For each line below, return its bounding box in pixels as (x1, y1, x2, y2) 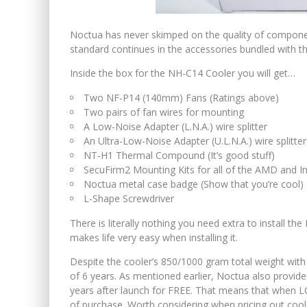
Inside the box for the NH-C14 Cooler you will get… (70, 66, 295, 79)
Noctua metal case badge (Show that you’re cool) (84, 177, 304, 191)
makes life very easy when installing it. (70, 230, 238, 244)
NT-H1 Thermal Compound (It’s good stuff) (84, 148, 275, 162)
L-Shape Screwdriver (84, 191, 174, 205)
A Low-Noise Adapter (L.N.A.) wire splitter (84, 119, 267, 133)
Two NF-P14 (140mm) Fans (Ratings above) (84, 90, 279, 104)
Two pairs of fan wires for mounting (84, 105, 244, 119)
